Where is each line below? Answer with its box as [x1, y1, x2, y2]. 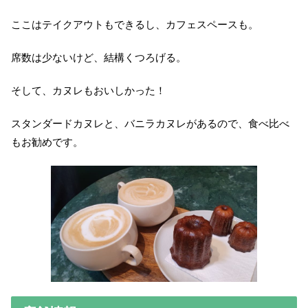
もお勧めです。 [11, 136, 83, 148]
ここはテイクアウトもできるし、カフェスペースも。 [11, 19, 258, 31]
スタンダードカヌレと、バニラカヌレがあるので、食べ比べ [11, 118, 289, 130]
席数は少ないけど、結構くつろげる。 [11, 52, 186, 64]
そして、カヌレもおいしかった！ [11, 85, 166, 97]
